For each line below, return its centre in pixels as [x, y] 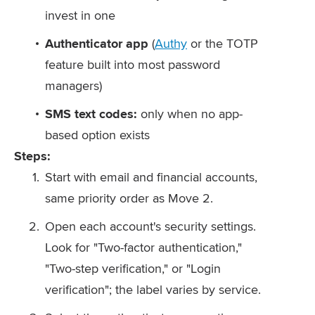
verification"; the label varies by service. [153, 289]
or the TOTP [223, 43]
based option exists [97, 135]
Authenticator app [97, 44]
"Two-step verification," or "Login [133, 268]
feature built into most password [133, 64]
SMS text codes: [91, 114]
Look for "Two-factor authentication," [143, 247]
